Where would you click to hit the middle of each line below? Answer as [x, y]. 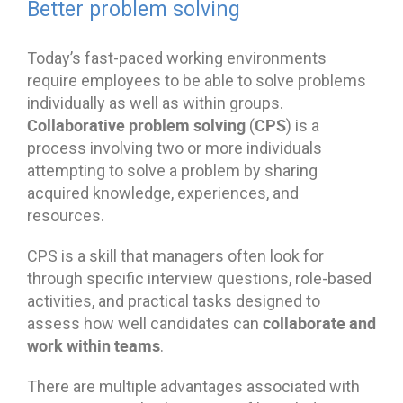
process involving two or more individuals [175, 148]
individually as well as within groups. [155, 103]
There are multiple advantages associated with [193, 386]
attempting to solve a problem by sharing [172, 170]
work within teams [94, 345]
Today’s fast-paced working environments [177, 58]
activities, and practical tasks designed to [174, 300]
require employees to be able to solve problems [197, 80]
